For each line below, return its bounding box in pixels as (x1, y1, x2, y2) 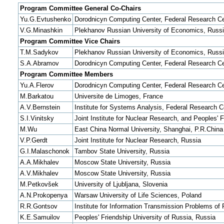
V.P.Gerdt (19, 136, 47, 144)
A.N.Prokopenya (19, 191, 67, 199)
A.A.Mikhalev (19, 158, 59, 166)
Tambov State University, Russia (74, 147, 169, 155)
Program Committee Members (19, 70, 113, 78)
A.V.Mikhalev (19, 169, 58, 177)
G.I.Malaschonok (19, 147, 69, 155)
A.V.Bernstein (19, 103, 60, 111)
